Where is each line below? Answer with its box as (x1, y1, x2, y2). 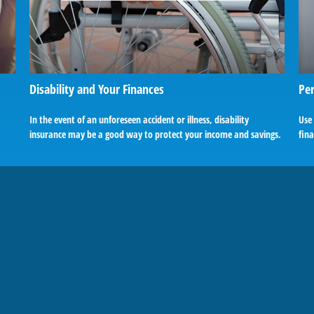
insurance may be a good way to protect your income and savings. (29, 127, 282, 141)
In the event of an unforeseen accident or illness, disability (29, 112, 250, 126)
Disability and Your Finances (29, 80, 165, 97)
